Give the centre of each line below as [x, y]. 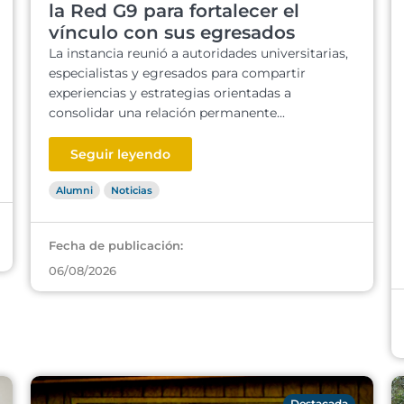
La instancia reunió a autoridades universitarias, [198, 53]
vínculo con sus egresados [172, 32]
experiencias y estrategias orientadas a [170, 93]
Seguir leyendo [120, 154]
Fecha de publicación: [116, 245]
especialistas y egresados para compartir [177, 73]
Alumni [74, 190]
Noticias [132, 190]
